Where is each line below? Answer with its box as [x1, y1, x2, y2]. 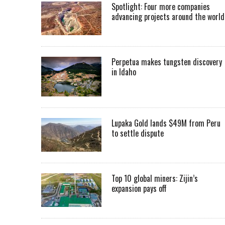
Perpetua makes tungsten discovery [111, 56, 222, 68]
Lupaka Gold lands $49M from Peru [111, 117, 220, 130]
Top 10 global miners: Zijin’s [111, 172, 198, 185]
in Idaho [111, 66, 136, 78]
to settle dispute [111, 127, 164, 140]
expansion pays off [111, 182, 169, 195]
